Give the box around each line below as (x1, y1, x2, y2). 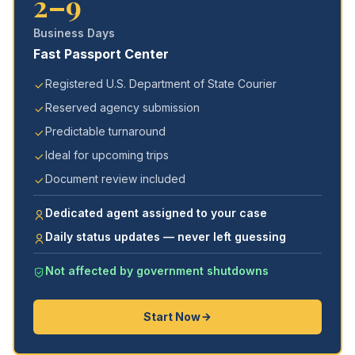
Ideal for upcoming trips (45, 148, 169, 162)
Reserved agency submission (45, 101, 200, 114)
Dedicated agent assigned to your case (45, 206, 267, 219)
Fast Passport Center (33, 46, 169, 62)
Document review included (45, 172, 185, 185)
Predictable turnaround (45, 124, 166, 138)
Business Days (33, 26, 115, 40)
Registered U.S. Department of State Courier (45, 77, 277, 90)
